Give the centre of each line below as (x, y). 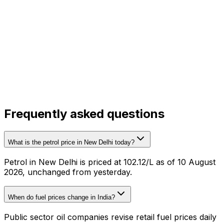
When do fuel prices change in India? (61, 197)
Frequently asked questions (84, 114)
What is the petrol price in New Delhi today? (71, 142)
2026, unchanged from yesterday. (68, 172)
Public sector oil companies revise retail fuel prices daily (110, 217)
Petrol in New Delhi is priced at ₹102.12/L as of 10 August (110, 162)
